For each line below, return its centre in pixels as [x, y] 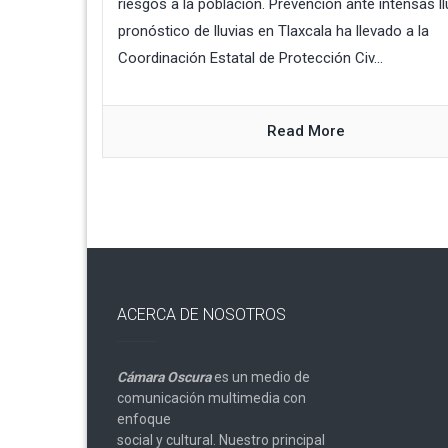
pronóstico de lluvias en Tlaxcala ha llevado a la [273, 31]
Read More [306, 131]
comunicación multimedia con [211, 398]
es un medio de [260, 377]
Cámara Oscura [164, 377]
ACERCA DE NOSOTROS [201, 315]
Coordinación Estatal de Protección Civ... [250, 58]
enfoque [144, 419]
